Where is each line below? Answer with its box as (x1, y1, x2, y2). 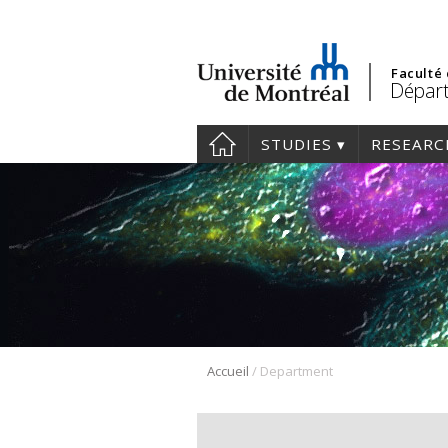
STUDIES (261, 134, 332, 154)
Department (260, 362, 333, 381)
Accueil (207, 362, 249, 381)
